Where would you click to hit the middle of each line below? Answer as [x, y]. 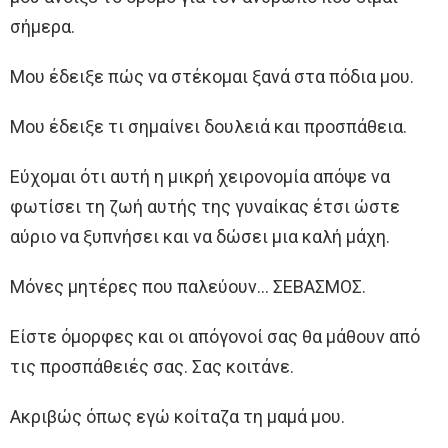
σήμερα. [42, 27]
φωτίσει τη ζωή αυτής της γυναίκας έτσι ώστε [205, 207]
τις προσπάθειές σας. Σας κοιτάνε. [152, 367]
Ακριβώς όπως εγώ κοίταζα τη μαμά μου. [177, 417]
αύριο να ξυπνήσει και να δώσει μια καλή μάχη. [200, 237]
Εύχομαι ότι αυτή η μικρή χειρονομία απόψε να [200, 177]
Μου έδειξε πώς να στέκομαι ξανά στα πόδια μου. [212, 77]
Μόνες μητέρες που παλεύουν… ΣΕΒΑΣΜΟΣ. [188, 287]
